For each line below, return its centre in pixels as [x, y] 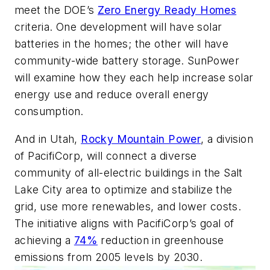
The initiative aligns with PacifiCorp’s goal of [124, 223]
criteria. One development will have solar [118, 27]
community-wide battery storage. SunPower [127, 61]
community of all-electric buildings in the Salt [129, 172]
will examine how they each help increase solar [134, 78]
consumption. [49, 111]
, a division [227, 139]
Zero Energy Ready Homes [167, 10]
